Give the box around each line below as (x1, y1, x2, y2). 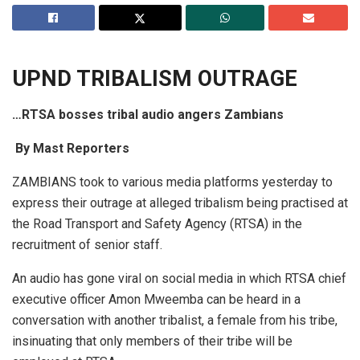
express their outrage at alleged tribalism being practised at (12, 195, 348, 211)
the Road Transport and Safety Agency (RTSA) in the (12, 216, 302, 232)
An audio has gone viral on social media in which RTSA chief (12, 271, 346, 287)
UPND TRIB (12, 66, 125, 92)
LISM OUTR (140, 66, 255, 92)
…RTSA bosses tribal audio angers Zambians (12, 107, 284, 123)
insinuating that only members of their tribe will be (12, 333, 292, 350)
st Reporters (51, 141, 129, 157)
